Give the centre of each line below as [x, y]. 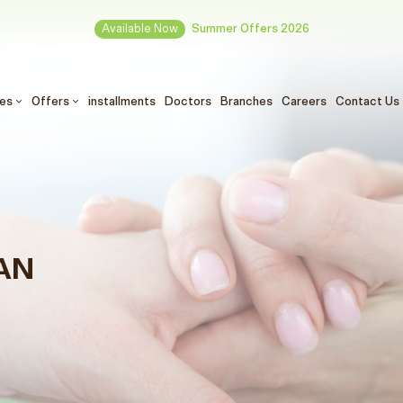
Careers [304, 101]
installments [121, 101]
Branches [246, 101]
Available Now [139, 29]
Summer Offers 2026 [250, 29]
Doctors [188, 101]
